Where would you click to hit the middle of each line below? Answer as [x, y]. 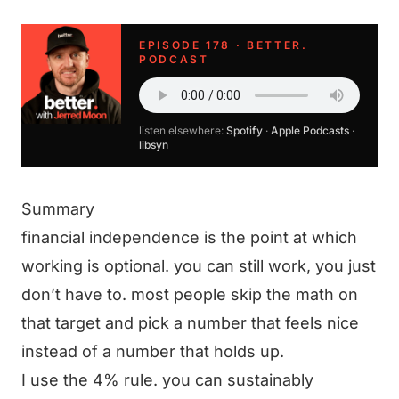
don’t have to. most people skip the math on [190, 294]
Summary [58, 209]
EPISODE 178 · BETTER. [224, 45]
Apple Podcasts [310, 130]
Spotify [244, 130]
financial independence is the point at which [189, 237]
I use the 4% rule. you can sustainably [167, 380]
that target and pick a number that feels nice [190, 323]
